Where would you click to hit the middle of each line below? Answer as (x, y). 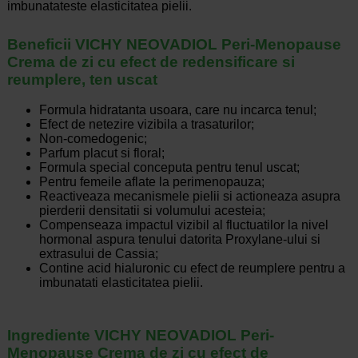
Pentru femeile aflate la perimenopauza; (151, 182)
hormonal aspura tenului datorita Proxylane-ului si (179, 240)
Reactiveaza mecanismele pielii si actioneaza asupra (189, 197)
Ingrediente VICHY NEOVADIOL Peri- (140, 336)
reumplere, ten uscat (82, 80)
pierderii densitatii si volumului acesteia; (152, 211)
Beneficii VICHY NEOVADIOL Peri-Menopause (174, 45)
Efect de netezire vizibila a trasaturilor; (146, 125)
